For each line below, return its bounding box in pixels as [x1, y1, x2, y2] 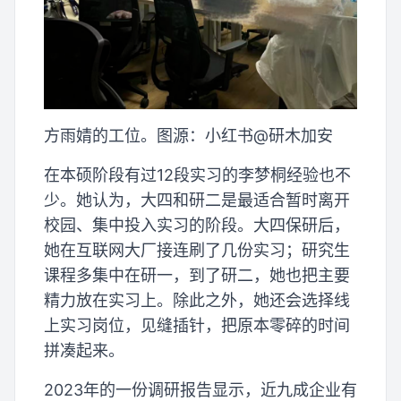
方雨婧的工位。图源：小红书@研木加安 [44, 126, 333, 146]
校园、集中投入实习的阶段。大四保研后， [44, 216, 350, 235]
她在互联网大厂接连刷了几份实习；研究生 [44, 241, 350, 260]
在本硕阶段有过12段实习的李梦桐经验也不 [44, 166, 351, 185]
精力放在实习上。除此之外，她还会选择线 [44, 291, 350, 311]
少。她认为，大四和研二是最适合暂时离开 [44, 191, 350, 210]
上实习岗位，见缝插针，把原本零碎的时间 [44, 316, 350, 336]
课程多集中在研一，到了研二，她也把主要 [44, 266, 350, 286]
